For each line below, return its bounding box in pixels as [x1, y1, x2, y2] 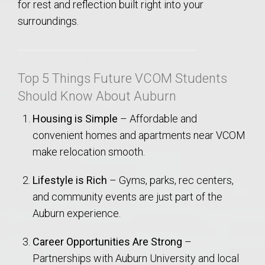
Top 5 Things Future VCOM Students [18, 70, 227, 86]
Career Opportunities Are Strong [33, 235, 183, 248]
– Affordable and [118, 112, 198, 125]
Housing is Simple [33, 112, 118, 125]
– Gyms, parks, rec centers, [107, 173, 234, 186]
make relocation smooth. [33, 145, 146, 158]
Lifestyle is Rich [33, 173, 108, 186]
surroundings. [18, 14, 79, 27]
